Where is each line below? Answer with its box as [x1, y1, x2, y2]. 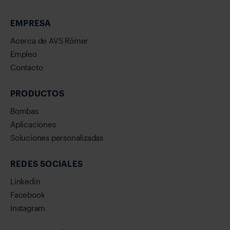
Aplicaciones [10, 120, 56, 129]
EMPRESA [10, 18, 51, 28]
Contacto [10, 63, 43, 72]
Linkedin [10, 177, 41, 186]
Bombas [10, 106, 39, 116]
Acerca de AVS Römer [10, 36, 89, 46]
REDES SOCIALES [10, 159, 83, 169]
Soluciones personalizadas [10, 133, 103, 143]
